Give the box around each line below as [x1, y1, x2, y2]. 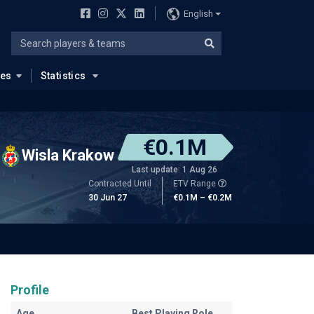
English [183, 8, 213, 19]
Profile [10, 282, 49, 297]
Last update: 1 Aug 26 [132, 165, 217, 175]
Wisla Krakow [22, 146, 114, 164]
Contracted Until [88, 179, 151, 189]
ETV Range [173, 179, 218, 189]
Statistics [40, 70, 86, 81]
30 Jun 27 [88, 193, 127, 203]
